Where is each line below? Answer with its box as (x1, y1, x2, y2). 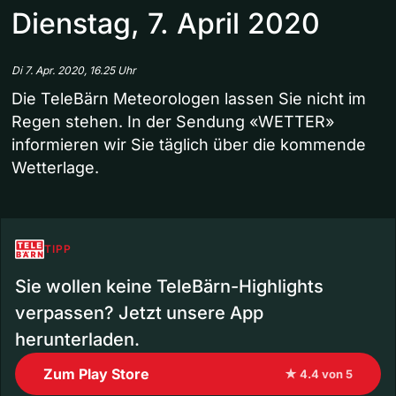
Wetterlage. (11, 158, 99, 178)
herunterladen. (15, 329, 140, 351)
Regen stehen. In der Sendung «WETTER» (11, 112, 334, 132)
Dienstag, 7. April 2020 (11, 6, 320, 42)
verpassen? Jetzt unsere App (15, 302, 263, 324)
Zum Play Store (43, 365, 149, 384)
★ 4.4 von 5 (285, 367, 353, 382)
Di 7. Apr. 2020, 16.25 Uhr (11, 64, 136, 78)
